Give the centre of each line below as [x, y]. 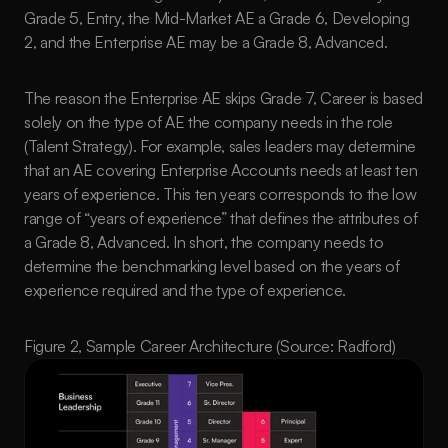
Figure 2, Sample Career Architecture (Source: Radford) [210, 346]
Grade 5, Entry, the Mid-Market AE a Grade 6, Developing [217, 18]
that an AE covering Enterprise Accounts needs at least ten [221, 170]
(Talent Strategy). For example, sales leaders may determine [220, 146]
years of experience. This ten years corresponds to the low [220, 194]
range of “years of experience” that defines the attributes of [221, 218]
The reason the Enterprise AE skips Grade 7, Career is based [224, 98]
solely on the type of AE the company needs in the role [208, 122]
